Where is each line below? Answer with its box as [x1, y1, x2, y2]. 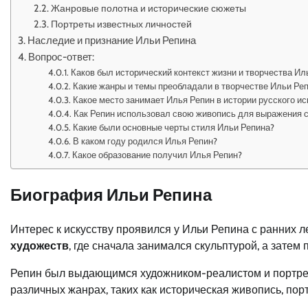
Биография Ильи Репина [10, 184, 212, 205]
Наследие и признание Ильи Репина [27, 34, 197, 47]
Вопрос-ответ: [28, 50, 95, 63]
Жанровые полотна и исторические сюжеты [50, 2, 246, 14]
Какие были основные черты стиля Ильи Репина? [73, 122, 275, 133]
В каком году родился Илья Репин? [73, 135, 218, 146]
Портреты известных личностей [50, 18, 192, 30]
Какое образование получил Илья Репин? [72, 149, 243, 160]
